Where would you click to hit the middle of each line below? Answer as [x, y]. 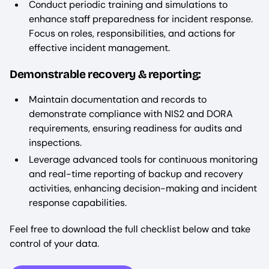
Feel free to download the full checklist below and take [130, 229]
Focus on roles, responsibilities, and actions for [132, 33]
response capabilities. [78, 203]
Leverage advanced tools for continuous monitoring [143, 160]
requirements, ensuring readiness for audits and [135, 128]
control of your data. [54, 244]
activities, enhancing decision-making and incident [143, 189]
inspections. [55, 143]
